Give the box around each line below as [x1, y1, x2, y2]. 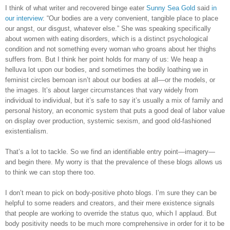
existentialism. [5, 127, 48, 136]
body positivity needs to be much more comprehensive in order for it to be [5, 220, 224, 228]
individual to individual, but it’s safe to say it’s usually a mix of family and [5, 97, 223, 105]
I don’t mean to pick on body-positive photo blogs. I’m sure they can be [5, 189, 217, 197]
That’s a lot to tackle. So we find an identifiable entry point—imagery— [5, 148, 215, 156]
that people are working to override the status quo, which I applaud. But [5, 209, 217, 218]
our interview [5, 14, 43, 23]
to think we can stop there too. [5, 168, 95, 177]
